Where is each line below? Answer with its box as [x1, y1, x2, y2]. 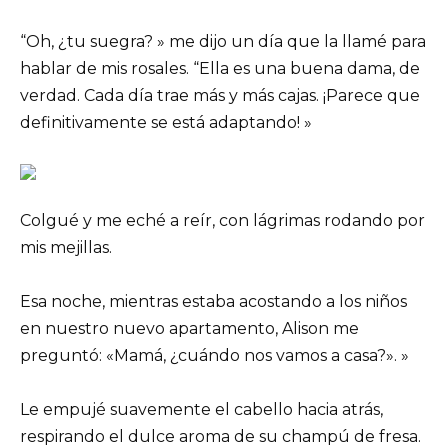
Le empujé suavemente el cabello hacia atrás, [20, 400, 383, 420]
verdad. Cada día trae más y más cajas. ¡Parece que [20, 86, 420, 106]
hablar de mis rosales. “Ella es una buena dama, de [20, 59, 420, 79]
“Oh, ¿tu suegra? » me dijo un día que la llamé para [20, 32, 426, 52]
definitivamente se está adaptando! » [20, 113, 312, 133]
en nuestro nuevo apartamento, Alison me [20, 318, 359, 338]
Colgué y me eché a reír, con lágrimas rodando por [20, 210, 425, 230]
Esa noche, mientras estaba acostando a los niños [20, 291, 407, 311]
